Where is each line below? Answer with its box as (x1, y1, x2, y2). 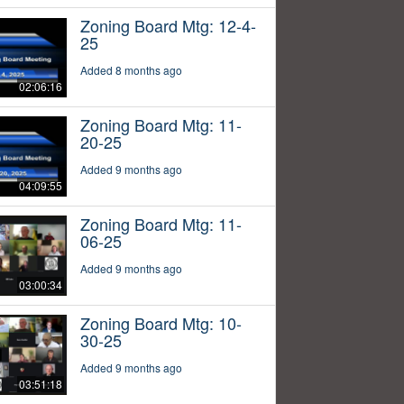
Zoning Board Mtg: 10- (79, 311, 242, 335)
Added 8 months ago (79, 62, 182, 78)
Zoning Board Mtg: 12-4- (79, 14, 256, 38)
